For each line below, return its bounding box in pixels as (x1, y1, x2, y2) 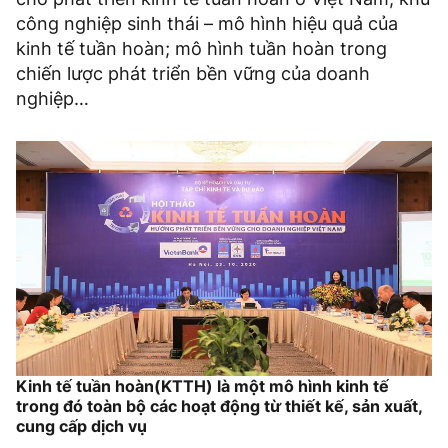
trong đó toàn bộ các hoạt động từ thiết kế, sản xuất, (16, 396, 422, 417)
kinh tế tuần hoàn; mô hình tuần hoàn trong (16, 38, 387, 60)
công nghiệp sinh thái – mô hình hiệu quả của (16, 13, 398, 35)
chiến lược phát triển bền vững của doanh (16, 63, 370, 85)
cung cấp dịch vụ (16, 416, 147, 437)
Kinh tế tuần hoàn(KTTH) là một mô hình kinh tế (16, 376, 389, 397)
